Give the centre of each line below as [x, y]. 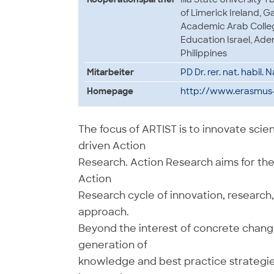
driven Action [112, 146]
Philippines [203, 53]
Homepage [110, 91]
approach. [103, 212]
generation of [113, 245]
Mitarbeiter [110, 72]
